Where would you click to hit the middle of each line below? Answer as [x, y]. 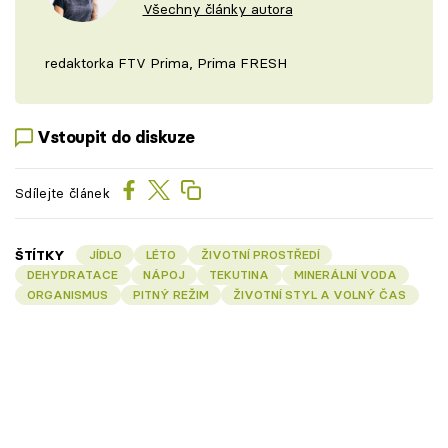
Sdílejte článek [62, 193]
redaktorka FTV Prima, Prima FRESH [166, 62]
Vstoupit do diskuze [116, 137]
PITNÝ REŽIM [170, 294]
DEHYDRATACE [73, 274]
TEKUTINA [239, 274]
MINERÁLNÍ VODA [345, 274]
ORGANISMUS [68, 294]
